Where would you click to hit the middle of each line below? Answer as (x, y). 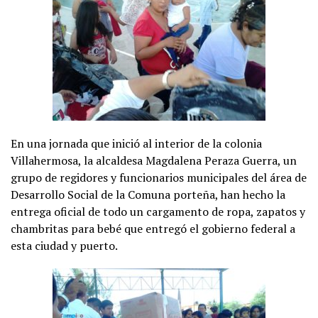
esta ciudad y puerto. (64, 245)
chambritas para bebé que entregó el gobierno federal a (153, 228)
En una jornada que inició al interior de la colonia (136, 143)
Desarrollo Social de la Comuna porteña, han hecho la (148, 194)
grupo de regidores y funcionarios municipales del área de (159, 177)
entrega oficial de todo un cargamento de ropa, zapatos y (158, 211)
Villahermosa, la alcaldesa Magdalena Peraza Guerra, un (154, 160)
